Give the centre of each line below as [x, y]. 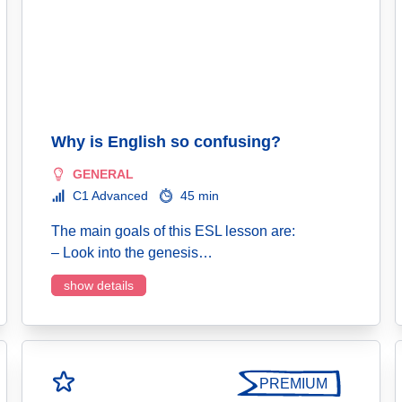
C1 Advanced [110, 196]
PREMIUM [293, 384]
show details [99, 285]
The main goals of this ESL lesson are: [173, 231]
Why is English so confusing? [166, 142]
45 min [200, 196]
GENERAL [103, 174]
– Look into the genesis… [132, 253]
